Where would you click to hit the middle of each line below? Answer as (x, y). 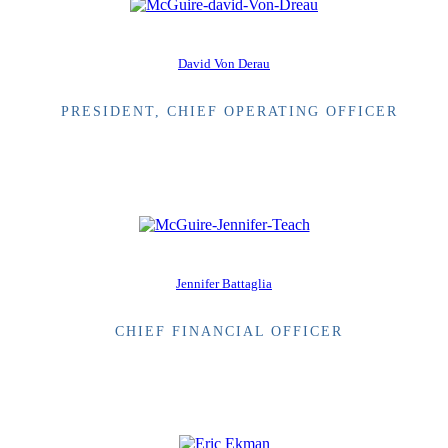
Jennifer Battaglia (224, 283)
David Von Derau (224, 64)
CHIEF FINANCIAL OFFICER (229, 331)
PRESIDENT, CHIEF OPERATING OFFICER (229, 112)
